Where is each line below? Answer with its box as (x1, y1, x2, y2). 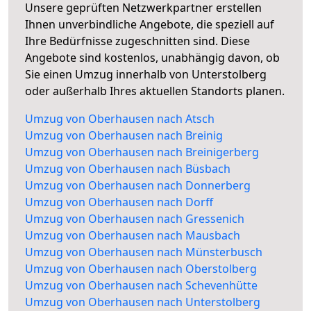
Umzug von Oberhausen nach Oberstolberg (25, 261, 257, 277)
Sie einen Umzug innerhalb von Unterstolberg (25, 67, 267, 83)
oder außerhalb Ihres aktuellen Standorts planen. (25, 83, 285, 99)
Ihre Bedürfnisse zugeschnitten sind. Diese (25, 33, 250, 49)
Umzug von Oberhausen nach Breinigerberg (25, 144, 259, 160)
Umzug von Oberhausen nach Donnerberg (25, 178, 251, 194)
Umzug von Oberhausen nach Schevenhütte (25, 278, 258, 294)
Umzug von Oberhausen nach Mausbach (25, 228, 240, 244)
